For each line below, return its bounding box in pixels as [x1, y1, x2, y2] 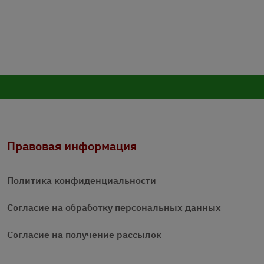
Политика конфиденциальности [7, 174, 156, 187]
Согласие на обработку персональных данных [7, 202, 221, 214]
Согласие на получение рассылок [7, 229, 161, 241]
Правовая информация [7, 138, 137, 154]
